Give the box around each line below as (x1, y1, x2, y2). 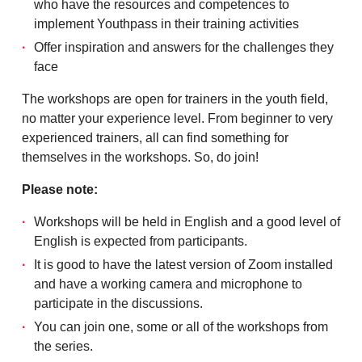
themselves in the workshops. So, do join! (22, 150, 259, 164)
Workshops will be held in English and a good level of (34, 215, 340, 229)
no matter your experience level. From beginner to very (22, 112, 333, 125)
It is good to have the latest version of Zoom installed (34, 258, 333, 271)
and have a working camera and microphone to (34, 277, 302, 291)
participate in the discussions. (34, 297, 203, 310)
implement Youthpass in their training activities (34, 17, 299, 31)
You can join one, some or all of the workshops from (34, 320, 328, 334)
